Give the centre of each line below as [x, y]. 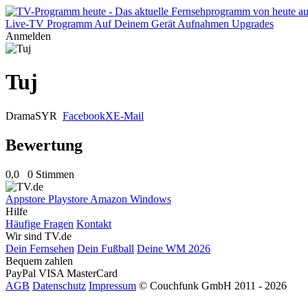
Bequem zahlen [39, 261]
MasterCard [92, 273]
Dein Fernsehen [40, 248]
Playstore [69, 199]
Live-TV [25, 24]
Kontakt [94, 223]
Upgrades [253, 24]
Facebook [84, 115]
